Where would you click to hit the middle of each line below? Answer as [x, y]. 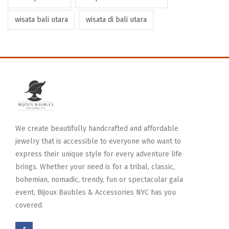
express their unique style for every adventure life [99, 154]
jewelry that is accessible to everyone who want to [98, 142]
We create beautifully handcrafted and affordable [97, 129]
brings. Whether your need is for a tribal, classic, [95, 167]
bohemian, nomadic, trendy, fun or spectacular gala [99, 180]
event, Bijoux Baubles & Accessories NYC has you [96, 193]
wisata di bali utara [116, 19]
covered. [29, 205]
